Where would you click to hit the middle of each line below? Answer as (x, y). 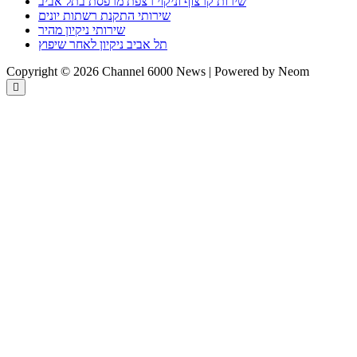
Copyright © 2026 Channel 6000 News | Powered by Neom (158, 71)
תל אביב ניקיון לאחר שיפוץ (103, 44)
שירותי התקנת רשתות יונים (104, 15)
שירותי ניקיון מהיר (82, 29)
